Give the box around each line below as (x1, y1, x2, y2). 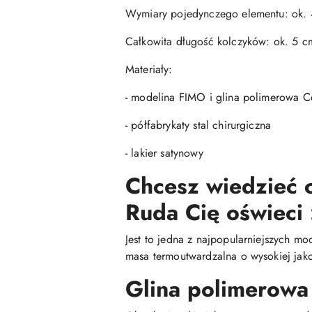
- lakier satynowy (125, 145, 203, 161)
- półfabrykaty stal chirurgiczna (125, 117, 272, 133)
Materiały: (125, 61, 173, 77)
